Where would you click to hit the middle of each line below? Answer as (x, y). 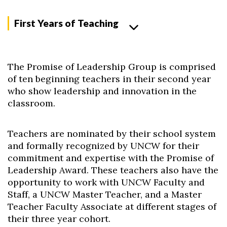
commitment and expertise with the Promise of (111, 158)
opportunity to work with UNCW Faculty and (106, 182)
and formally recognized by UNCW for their (103, 146)
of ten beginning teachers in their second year (109, 79)
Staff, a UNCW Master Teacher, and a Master (105, 194)
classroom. (31, 103)
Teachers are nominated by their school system (112, 134)
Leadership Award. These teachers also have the (113, 170)
